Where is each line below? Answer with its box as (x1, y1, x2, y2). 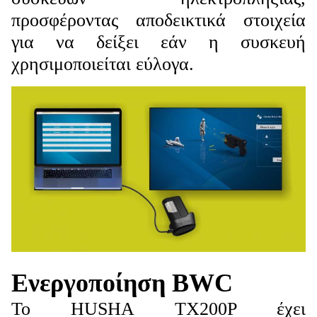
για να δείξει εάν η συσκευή (11, 32, 306, 53)
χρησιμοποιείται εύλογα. (11, 54, 194, 75)
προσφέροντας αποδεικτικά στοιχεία (11, 10, 306, 31)
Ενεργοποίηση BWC (11, 268, 233, 297)
